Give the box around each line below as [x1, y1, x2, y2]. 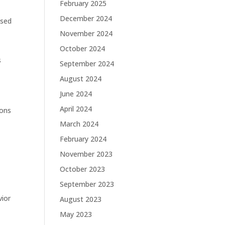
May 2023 [60, 209, 92, 219]
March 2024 [60, 119, 99, 129]
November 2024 [60, 29, 113, 38]
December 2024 [60, 14, 113, 23]
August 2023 [60, 194, 102, 204]
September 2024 [60, 59, 115, 68]
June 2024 [60, 89, 92, 98]
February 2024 [60, 134, 107, 144]
